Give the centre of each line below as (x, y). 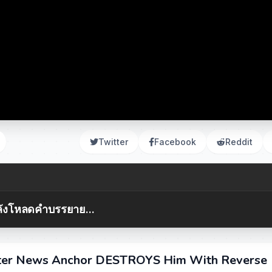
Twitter (113, 142)
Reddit (239, 142)
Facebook (175, 142)
